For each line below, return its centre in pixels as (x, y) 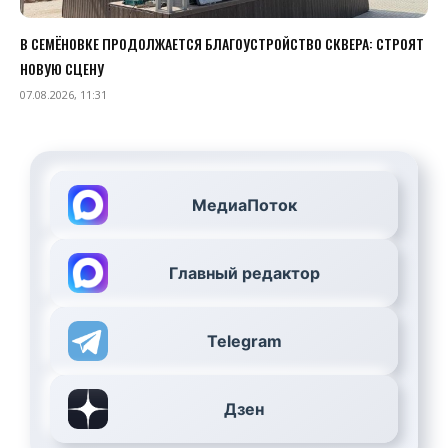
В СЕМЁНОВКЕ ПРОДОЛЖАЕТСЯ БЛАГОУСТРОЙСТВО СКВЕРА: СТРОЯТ (222, 43)
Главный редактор (244, 272)
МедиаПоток (244, 204)
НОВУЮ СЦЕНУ (62, 68)
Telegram (244, 340)
